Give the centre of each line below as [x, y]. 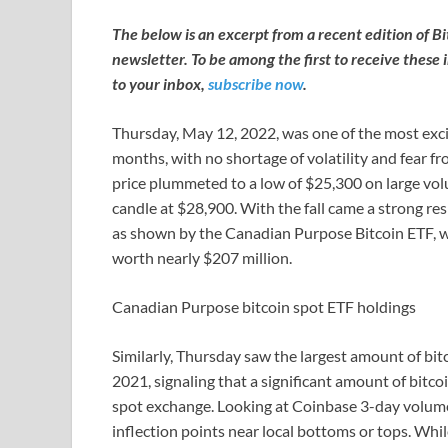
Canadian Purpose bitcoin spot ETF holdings [264, 307]
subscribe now [255, 84]
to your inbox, [160, 84]
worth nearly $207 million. [203, 258]
